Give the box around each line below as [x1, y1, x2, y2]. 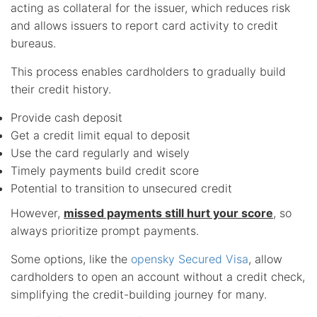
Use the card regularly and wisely [11, 145, 190, 160]
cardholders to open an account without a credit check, [11, 269, 305, 284]
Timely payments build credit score [11, 163, 199, 178]
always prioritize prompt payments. [11, 223, 199, 238]
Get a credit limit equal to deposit [11, 127, 190, 142]
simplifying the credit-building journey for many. [11, 287, 267, 301]
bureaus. [11, 35, 56, 50]
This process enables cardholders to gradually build [11, 64, 286, 79]
